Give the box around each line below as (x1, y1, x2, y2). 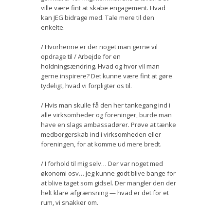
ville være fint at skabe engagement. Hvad (41, 3, 165, 12)
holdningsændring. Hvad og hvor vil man (41, 61, 160, 71)
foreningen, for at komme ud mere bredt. (41, 139, 162, 148)
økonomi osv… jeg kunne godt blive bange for (41, 168, 176, 178)
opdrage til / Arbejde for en (41, 52, 121, 61)
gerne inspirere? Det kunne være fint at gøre (41, 71, 172, 80)
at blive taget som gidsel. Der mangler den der (41, 178, 176, 187)
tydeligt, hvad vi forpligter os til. (41, 81, 132, 90)
